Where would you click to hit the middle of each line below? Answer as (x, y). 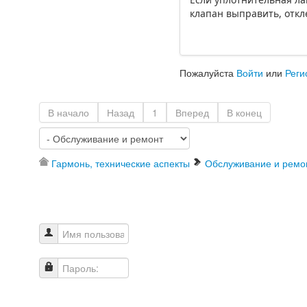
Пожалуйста (208, 73)
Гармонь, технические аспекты (121, 163)
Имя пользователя (85, 248)
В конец (244, 113)
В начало (69, 113)
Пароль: (61, 282)
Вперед (192, 113)
